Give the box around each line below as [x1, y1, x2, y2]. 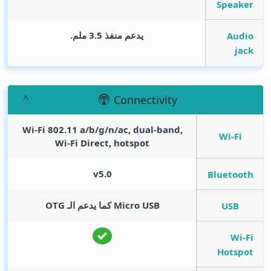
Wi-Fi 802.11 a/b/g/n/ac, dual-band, [22, 123, 183, 136]
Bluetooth [207, 168, 253, 180]
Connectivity [113, 93, 177, 107]
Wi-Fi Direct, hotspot [55, 137, 149, 149]
